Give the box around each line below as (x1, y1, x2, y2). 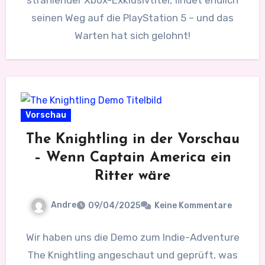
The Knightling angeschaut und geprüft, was (27, 248, 238, 261)
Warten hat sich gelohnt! (75, 29, 190, 41)
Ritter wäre (95, 169, 170, 183)
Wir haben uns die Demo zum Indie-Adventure (25, 231, 240, 243)
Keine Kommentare (154, 200, 232, 211)
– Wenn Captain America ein (34, 150, 231, 165)
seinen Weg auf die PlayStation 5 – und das (31, 11, 234, 24)
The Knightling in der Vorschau (25, 132, 240, 147)
